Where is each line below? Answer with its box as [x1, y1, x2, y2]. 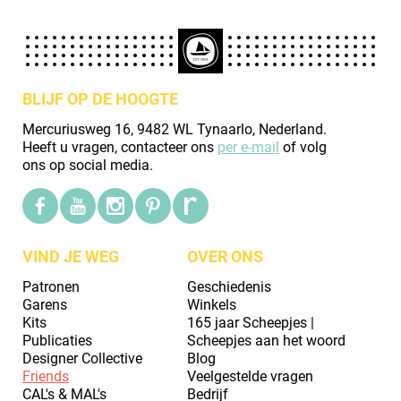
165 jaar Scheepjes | [187, 313, 314, 331]
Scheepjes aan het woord [187, 331, 346, 349]
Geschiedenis [187, 277, 271, 295]
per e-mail [218, 138, 279, 156]
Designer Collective [22, 349, 142, 367]
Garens [22, 295, 67, 313]
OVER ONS [187, 246, 263, 266]
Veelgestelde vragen [187, 367, 313, 385]
